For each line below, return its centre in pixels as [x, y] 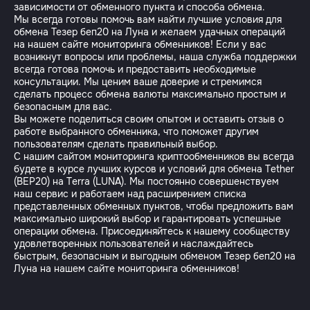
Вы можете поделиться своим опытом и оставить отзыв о [149, 119]
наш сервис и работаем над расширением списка [130, 194]
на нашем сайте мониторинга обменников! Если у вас [140, 44]
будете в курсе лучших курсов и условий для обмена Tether [154, 169]
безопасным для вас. [63, 107]
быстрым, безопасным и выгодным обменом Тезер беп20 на [155, 256]
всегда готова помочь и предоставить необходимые [135, 69]
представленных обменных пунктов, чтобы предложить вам [154, 206]
